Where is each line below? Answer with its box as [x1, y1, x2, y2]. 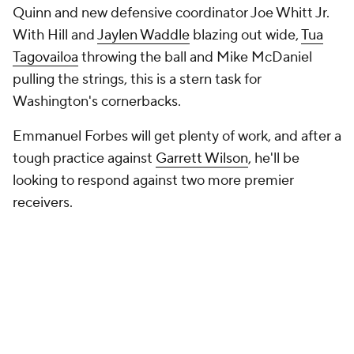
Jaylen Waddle [97, 26, 190, 44]
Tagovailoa [13, 48, 78, 66]
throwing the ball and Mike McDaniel [78, 48, 312, 66]
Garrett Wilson [156, 149, 248, 168]
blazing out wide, [190, 26, 301, 44]
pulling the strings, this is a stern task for [13, 70, 262, 88]
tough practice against [13, 149, 156, 168]
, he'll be [248, 149, 299, 168]
